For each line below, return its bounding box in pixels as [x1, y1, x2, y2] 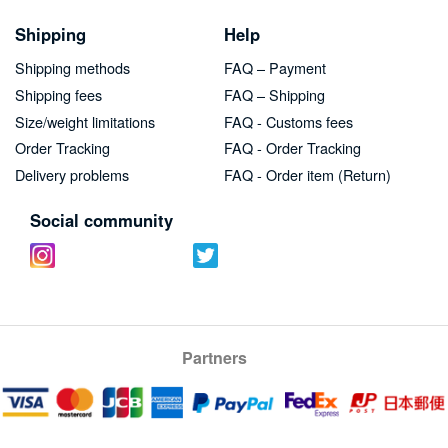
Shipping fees [15, 83, 102, 105]
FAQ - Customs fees [223, 110, 353, 132]
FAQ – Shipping [223, 83, 325, 105]
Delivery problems [15, 164, 129, 186]
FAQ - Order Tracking [223, 137, 361, 159]
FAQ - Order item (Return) [223, 164, 391, 186]
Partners [181, 346, 247, 370]
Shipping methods [15, 57, 130, 79]
